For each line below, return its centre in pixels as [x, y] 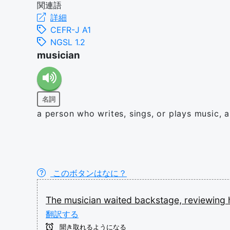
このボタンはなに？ [89, 173]
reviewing [206, 200]
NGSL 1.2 [68, 42]
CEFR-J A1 [71, 30]
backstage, [159, 200]
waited [119, 200]
